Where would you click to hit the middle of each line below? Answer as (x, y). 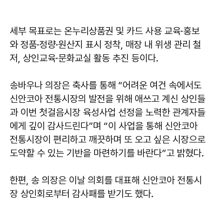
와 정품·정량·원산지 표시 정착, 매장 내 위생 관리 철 (105, 44)
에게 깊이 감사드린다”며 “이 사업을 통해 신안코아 (104, 126)
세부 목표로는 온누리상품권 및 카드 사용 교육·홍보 (105, 31)
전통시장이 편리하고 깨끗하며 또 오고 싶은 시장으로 (108, 139)
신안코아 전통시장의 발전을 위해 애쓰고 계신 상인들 (108, 99)
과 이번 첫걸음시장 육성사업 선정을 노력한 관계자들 (108, 112)
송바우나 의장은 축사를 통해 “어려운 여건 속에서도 (106, 85)
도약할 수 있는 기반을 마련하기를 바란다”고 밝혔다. (107, 153)
